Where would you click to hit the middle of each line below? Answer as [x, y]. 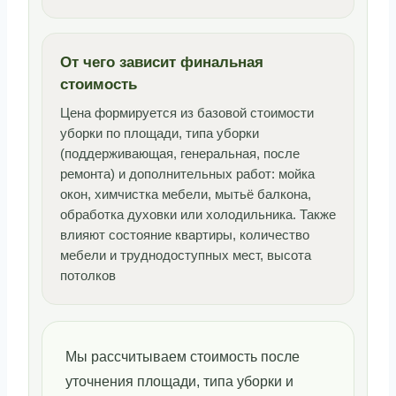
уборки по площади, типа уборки [160, 133]
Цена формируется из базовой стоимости [187, 113]
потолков [88, 275]
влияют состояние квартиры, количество [185, 235]
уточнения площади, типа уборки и [179, 381]
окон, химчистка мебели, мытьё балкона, [186, 194]
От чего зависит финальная [162, 62]
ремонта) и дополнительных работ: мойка [187, 174]
